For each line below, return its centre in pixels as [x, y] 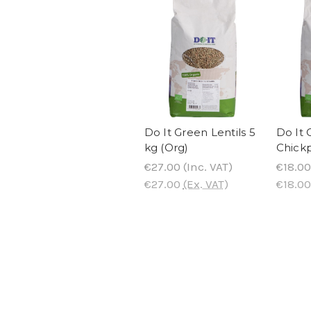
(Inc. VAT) [206, 166]
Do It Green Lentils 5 [200, 132]
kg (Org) [166, 147]
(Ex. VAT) [205, 184]
